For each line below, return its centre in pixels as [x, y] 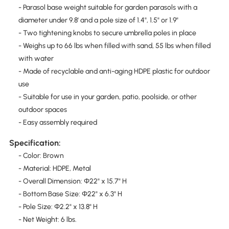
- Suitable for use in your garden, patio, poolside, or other [107, 97]
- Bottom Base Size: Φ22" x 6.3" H [70, 194]
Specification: [35, 143]
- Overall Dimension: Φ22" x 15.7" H [72, 181]
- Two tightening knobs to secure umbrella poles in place [107, 33]
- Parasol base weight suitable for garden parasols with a [108, 8]
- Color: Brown [41, 155]
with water [36, 59]
